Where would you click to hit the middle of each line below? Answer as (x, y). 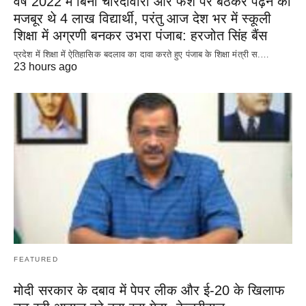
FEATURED (36, 260)
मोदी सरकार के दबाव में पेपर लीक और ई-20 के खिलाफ (149, 291)
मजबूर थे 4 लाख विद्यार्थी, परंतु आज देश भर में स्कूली (142, 18)
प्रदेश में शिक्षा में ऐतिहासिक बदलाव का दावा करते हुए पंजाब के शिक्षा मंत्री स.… (142, 54)
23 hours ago (45, 66)
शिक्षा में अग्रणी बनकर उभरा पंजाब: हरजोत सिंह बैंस (140, 35)
